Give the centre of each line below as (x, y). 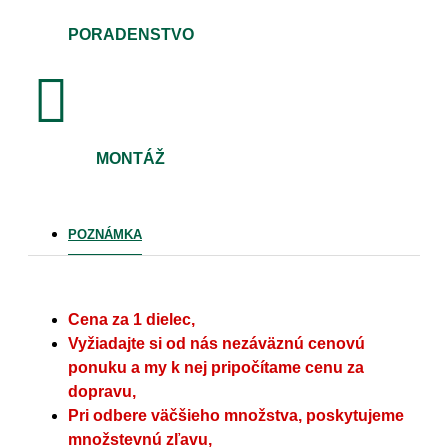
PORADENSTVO (130, 35)
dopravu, (102, 392)
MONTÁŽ (131, 159)
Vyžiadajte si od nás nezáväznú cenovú (216, 344)
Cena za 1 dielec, (131, 320)
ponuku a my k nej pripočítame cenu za (216, 368)
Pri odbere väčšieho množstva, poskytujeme (236, 416)
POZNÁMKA (105, 235)
